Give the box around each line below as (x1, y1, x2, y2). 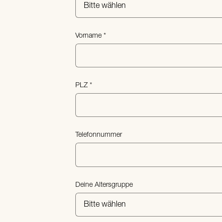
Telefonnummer (75, 131, 122, 139)
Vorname (75, 32, 102, 40)
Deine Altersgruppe (75, 181, 133, 189)
